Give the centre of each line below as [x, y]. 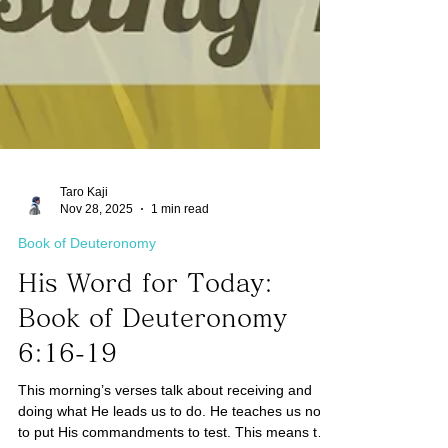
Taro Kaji [84, 252]
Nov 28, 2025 [96, 268]
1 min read [180, 268]
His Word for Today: [145, 342]
